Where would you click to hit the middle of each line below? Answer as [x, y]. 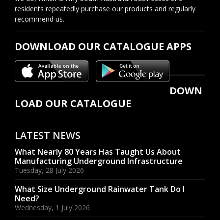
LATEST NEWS [48, 135]
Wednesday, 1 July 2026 [52, 207]
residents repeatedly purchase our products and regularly [105, 8]
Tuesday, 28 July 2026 [49, 170]
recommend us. [40, 19]
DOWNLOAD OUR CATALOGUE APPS [103, 46]
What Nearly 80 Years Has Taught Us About [98, 151]
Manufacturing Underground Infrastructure [99, 161]
